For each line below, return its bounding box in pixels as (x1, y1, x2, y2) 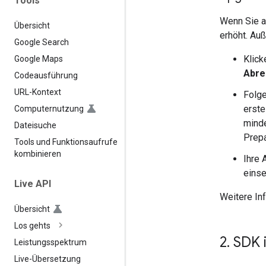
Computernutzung (14, 103, 84, 113)
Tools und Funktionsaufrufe (14, 137, 118, 147)
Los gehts (14, 221, 50, 231)
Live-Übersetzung (14, 254, 81, 264)
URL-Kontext (14, 87, 61, 97)
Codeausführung (14, 70, 78, 80)
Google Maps (14, 53, 63, 64)
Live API (14, 178, 51, 189)
